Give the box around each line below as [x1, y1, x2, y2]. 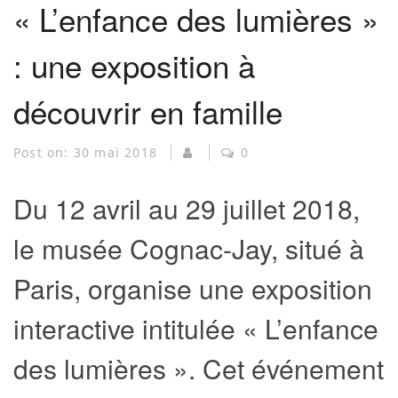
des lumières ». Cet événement [13, 349, 384, 387]
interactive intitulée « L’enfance [13, 309, 378, 347]
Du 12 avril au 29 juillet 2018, [13, 189, 360, 227]
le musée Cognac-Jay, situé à [13, 229, 364, 267]
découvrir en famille [13, 89, 283, 133]
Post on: [13, 144, 74, 161]
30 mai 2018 [73, 144, 163, 161]
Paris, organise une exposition [13, 269, 372, 307]
